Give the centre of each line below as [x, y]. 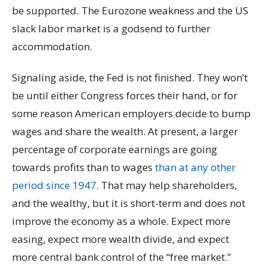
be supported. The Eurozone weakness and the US [130, 11]
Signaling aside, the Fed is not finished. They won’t [130, 77]
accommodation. [52, 47]
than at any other [195, 167]
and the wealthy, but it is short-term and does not [129, 203]
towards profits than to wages [83, 167]
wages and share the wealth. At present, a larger [125, 131]
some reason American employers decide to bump [131, 113]
